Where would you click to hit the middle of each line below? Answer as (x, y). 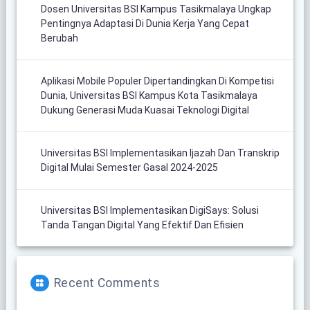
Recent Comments (107, 283)
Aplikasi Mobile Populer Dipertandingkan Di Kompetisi (157, 81)
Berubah (59, 38)
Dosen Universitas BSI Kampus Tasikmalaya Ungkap (156, 9)
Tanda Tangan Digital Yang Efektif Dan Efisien (142, 225)
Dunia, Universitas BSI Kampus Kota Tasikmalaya (149, 95)
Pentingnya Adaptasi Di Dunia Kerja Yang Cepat (145, 23)
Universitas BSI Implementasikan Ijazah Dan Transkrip (160, 153)
